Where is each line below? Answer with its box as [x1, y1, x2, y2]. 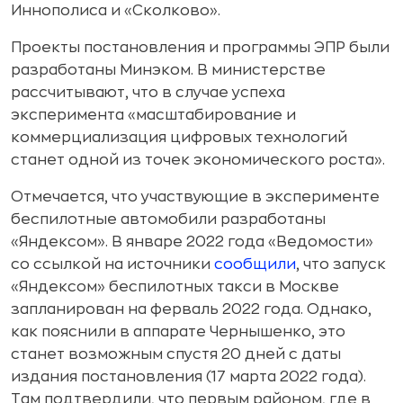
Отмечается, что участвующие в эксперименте [11, 190, 380, 204]
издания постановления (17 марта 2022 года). [11, 370, 366, 384]
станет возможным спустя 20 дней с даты [11, 347, 341, 362]
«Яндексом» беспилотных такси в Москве [11, 280, 339, 294]
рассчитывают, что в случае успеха [11, 85, 285, 100]
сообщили [214, 257, 296, 272]
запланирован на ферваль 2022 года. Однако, [11, 302, 372, 317]
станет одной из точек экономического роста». [11, 153, 385, 167]
